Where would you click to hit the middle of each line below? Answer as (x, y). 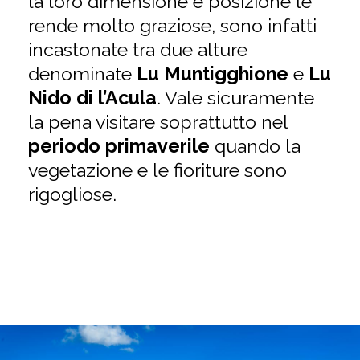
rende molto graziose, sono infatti (172, 26)
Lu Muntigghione (215, 74)
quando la (257, 146)
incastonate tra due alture (137, 50)
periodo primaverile (121, 146)
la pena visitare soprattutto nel (157, 122)
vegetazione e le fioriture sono (157, 170)
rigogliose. (72, 194)
